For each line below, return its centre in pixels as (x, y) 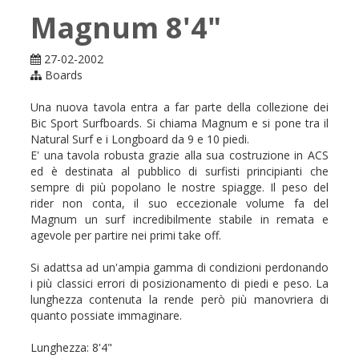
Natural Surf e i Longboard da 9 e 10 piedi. (140, 139)
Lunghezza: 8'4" (71, 347)
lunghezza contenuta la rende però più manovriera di (179, 299)
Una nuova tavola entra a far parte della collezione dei (179, 107)
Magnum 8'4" (126, 28)
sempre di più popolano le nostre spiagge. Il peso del (179, 187)
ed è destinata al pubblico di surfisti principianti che (179, 171)
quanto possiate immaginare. (106, 315)
